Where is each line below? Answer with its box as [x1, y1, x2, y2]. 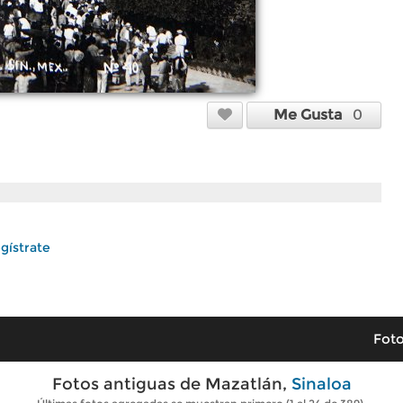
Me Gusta [273, 106, 353, 123]
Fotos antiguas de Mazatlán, [51, 374, 291, 394]
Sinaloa [291, 374, 352, 394]
